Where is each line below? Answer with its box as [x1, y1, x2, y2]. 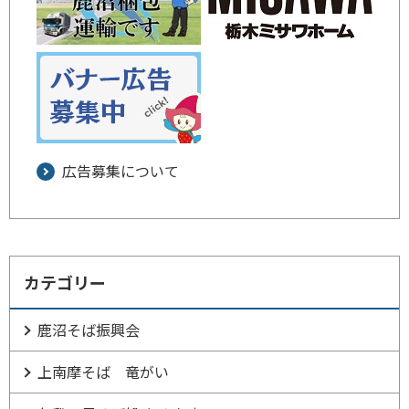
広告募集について [62, 160, 179, 182]
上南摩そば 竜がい [37, 361, 169, 383]
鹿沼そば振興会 [37, 319, 140, 341]
